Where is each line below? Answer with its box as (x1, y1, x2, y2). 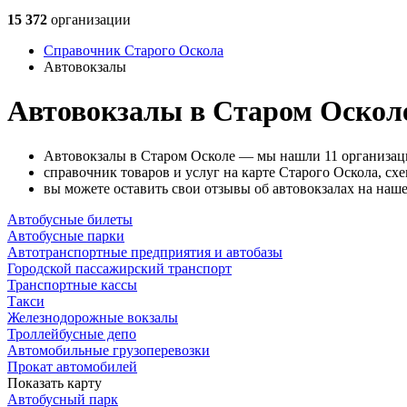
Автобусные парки (7, 227, 124, 243)
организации (47, 12, 131, 27)
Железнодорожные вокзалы (7, 309, 178, 325)
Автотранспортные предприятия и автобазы (7, 243, 283, 260)
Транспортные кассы (7, 276, 137, 293)
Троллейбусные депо (7, 325, 136, 342)
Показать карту (7, 374, 102, 391)
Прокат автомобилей (7, 358, 137, 374)
